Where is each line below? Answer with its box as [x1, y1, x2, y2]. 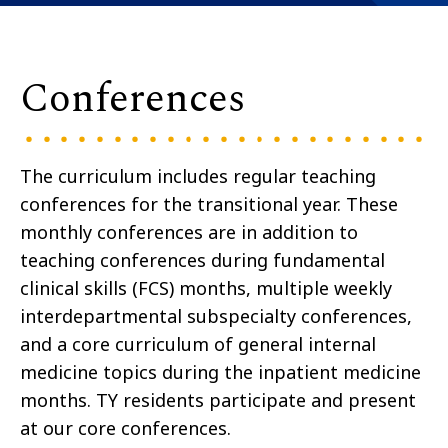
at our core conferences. [20, 416, 231, 441]
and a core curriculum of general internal [20, 332, 376, 357]
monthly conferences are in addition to [20, 220, 358, 245]
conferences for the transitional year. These [20, 192, 398, 217]
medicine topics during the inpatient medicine [20, 360, 421, 385]
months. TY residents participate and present [20, 388, 416, 413]
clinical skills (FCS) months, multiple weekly [20, 276, 392, 301]
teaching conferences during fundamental [20, 248, 385, 273]
